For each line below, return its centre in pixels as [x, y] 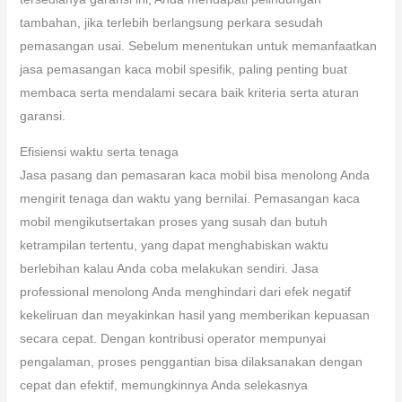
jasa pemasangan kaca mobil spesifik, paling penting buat [183, 69]
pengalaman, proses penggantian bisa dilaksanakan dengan [191, 361]
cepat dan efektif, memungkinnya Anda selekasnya [163, 385]
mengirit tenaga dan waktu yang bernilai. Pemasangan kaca [189, 198]
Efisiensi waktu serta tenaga [99, 151]
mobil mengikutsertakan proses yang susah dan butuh [173, 221]
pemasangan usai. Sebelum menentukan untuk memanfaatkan [198, 45]
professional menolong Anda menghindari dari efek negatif [185, 291]
